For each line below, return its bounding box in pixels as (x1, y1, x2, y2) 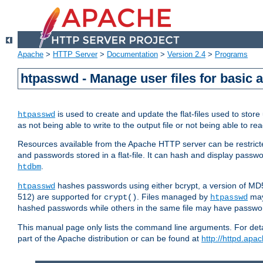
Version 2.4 (167, 50, 205, 59)
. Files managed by (137, 192, 210, 202)
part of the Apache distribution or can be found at (18, 234, 201, 244)
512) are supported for (18, 192, 104, 202)
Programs (215, 50, 248, 59)
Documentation (107, 50, 158, 59)
